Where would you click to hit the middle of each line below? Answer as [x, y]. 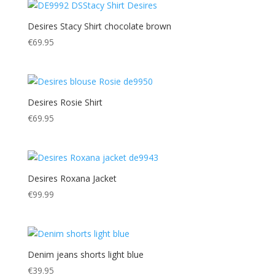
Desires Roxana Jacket [72, 179]
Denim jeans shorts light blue [85, 255]
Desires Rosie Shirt [65, 102]
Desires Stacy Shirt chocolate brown [99, 26]
